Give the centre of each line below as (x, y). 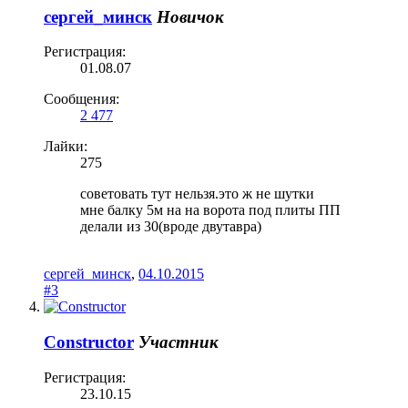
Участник (178, 342)
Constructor (89, 342)
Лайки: (66, 147)
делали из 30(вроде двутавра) (171, 227)
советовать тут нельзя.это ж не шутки (197, 194)
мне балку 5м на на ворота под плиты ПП (210, 210)
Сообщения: (82, 99)
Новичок (190, 16)
